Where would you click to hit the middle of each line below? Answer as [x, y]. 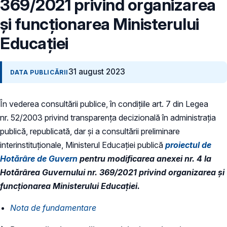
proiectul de [188, 145]
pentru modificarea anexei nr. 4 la [145, 158]
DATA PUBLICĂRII [39, 72]
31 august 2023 [97, 72]
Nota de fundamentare [53, 207]
